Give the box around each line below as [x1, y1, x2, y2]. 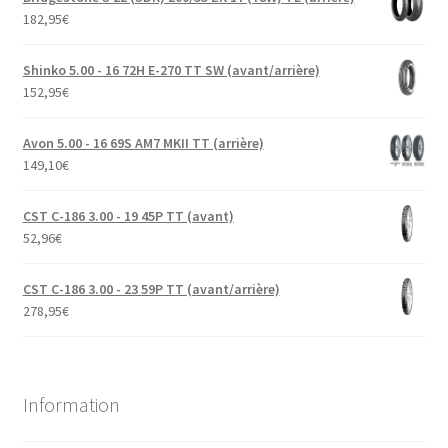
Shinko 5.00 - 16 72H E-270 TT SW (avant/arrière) [22, 61, 320, 80]
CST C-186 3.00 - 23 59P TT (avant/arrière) [22, 280, 280, 299]
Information [22, 391, 120, 417]
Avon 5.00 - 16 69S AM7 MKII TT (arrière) [22, 134, 264, 153]
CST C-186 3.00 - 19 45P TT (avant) [22, 207, 234, 226]
